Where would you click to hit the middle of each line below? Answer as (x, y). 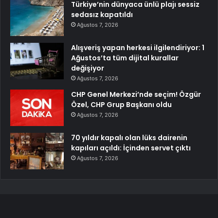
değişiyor (88, 68)
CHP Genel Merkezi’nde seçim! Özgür (136, 94)
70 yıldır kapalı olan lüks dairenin (129, 137)
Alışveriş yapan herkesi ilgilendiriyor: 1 (138, 47)
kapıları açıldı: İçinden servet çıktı (131, 148)
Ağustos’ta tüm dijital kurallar (125, 58)
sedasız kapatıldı (102, 14)
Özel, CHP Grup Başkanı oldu (121, 104)
